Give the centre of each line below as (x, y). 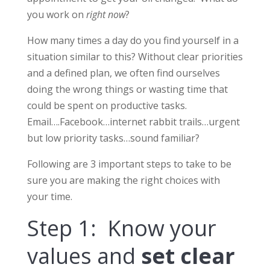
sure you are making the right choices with (123, 181)
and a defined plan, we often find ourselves (123, 73)
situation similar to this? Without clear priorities (135, 57)
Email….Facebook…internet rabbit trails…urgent (133, 122)
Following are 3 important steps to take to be (129, 164)
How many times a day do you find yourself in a (133, 41)
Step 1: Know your (121, 228)
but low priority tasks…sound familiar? (113, 138)
